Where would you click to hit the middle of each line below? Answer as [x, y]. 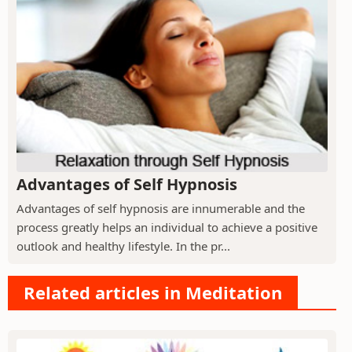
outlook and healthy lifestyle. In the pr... [123, 246]
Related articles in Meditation [153, 292]
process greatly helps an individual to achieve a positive [167, 227]
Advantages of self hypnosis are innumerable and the [161, 208]
